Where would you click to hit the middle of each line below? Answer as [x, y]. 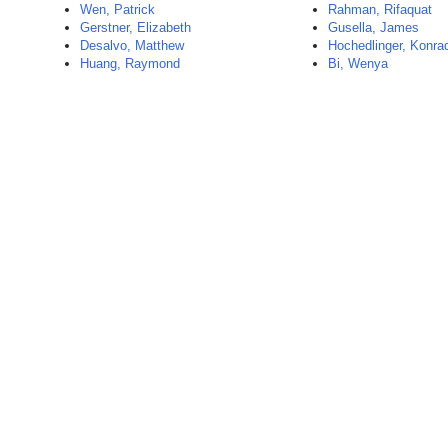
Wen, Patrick [117, 9]
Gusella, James [374, 27]
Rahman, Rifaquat [380, 9]
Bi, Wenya [358, 63]
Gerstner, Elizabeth [135, 27]
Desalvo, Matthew [132, 45]
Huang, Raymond [130, 63]
